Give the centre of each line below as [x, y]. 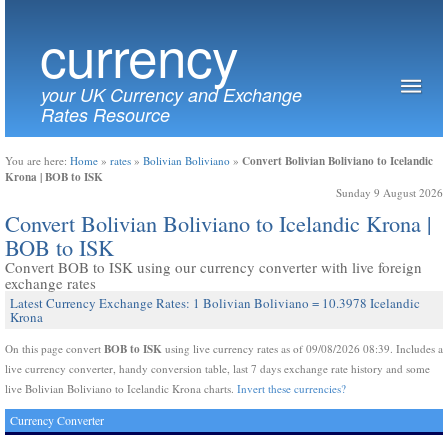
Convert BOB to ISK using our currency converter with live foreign [213, 267]
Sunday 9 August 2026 [389, 192]
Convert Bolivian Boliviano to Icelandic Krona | [218, 223]
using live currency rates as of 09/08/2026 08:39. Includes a [302, 348]
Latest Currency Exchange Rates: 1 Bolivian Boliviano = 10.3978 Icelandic [215, 303]
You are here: [37, 160]
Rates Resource [105, 114]
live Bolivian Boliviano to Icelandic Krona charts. [121, 388]
